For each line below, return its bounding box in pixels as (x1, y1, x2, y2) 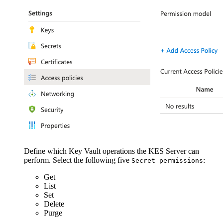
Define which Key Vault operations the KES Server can (24, 146, 199, 155)
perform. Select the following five (24, 155, 131, 164)
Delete (44, 199, 64, 208)
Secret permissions (131, 156, 203, 164)
